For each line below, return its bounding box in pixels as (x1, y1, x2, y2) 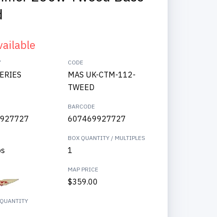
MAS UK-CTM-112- (68, 70, 136, 79)
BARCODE (68, 103, 95, 110)
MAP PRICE (68, 166, 99, 173)
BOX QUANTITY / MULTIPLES (68, 134, 146, 141)
